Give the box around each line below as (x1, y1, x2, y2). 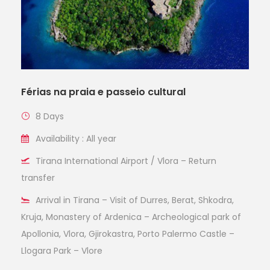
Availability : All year (36, 133, 116, 145)
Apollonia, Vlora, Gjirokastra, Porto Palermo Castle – (21, 228, 234, 240)
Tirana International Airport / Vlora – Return (36, 155, 216, 168)
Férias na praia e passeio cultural (21, 85, 186, 99)
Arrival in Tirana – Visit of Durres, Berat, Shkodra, (36, 194, 234, 207)
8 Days (36, 110, 64, 123)
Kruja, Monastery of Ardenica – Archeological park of (21, 211, 241, 224)
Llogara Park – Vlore (21, 245, 102, 257)
